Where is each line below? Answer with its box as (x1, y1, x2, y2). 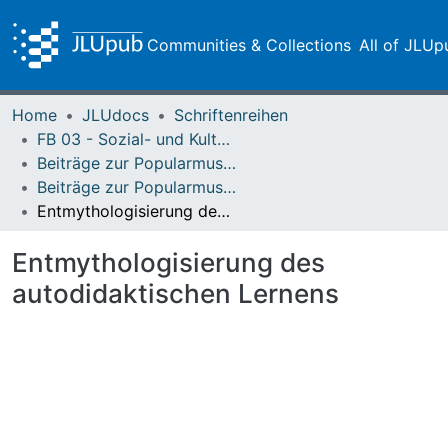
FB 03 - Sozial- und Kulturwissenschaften (217, 129, 230, 149)
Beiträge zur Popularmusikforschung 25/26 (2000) (223, 177, 236, 197)
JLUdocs (82, 105, 149, 125)
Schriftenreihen (174, 105, 288, 125)
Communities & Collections (146, 35, 351, 55)
